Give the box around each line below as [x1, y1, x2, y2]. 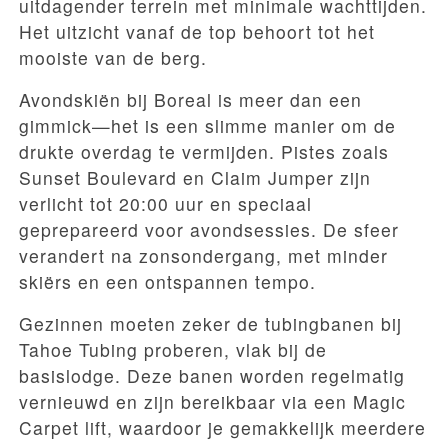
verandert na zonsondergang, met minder [19, 242, 388, 268]
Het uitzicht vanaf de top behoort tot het [19, 18, 375, 44]
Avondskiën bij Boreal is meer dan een [19, 86, 362, 112]
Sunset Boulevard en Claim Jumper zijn [19, 164, 371, 190]
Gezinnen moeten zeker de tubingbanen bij [19, 310, 402, 336]
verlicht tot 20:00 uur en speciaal [19, 190, 312, 216]
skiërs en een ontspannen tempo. [19, 268, 316, 294]
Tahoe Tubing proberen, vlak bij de [19, 336, 327, 362]
